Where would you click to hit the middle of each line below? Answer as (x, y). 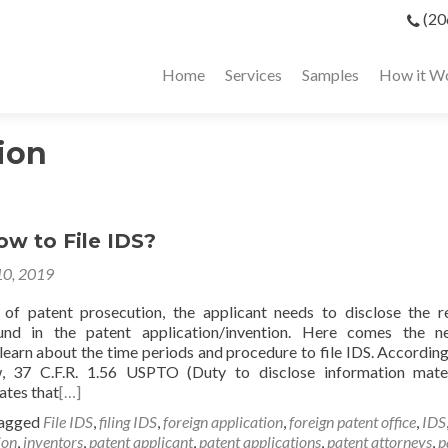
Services (253, 74)
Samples (330, 74)
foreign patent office (352, 421)
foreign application (223, 421)
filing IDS (128, 421)
